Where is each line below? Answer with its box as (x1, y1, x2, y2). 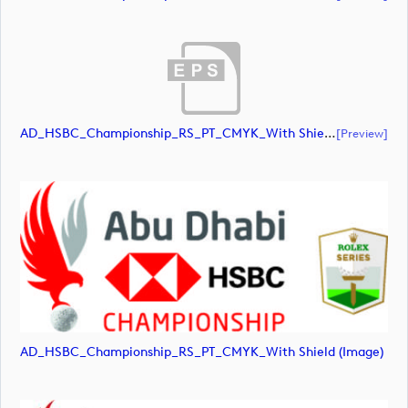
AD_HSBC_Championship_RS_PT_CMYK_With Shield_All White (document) (324, 126, 336, 142)
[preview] (336, 126, 388, 141)
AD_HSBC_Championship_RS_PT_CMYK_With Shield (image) (20, 343, 383, 360)
